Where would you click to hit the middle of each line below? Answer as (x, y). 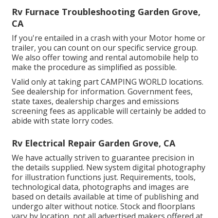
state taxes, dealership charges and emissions (95, 101)
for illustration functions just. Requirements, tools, (104, 177)
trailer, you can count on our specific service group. (105, 47)
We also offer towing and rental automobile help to (105, 57)
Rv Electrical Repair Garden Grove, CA (93, 143)
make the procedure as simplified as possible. (94, 67)
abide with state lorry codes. (63, 120)
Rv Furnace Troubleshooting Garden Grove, (106, 11)
